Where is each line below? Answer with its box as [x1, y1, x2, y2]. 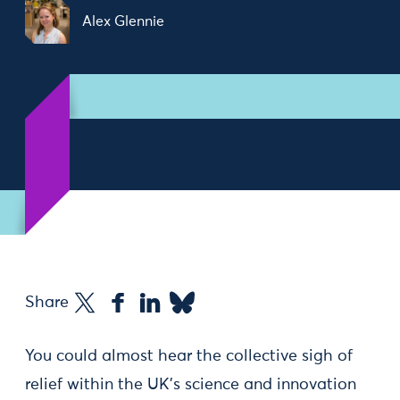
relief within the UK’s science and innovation [25, 377, 356, 393]
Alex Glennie [82, 14, 164, 29]
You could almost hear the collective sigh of [25, 348, 353, 364]
